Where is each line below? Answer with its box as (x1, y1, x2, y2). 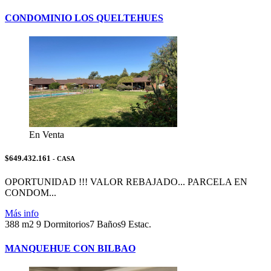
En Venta (29, 129, 64, 140)
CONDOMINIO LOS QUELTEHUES (5, 12, 163, 23)
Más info (5, 208, 39, 219)
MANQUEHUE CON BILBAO (5, 243, 135, 253)
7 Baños (90, 219, 121, 230)
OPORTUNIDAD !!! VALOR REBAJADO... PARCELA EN (5, 177, 247, 188)
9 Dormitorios (36, 219, 90, 230)
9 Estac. (121, 219, 151, 230)
